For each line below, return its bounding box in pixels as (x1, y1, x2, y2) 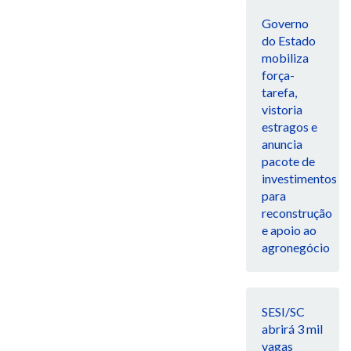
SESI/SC (261, 304, 305, 320)
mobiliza (261, 50, 309, 66)
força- (261, 67, 295, 83)
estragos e (261, 119, 317, 135)
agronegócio (261, 240, 330, 255)
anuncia (261, 136, 302, 152)
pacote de (261, 154, 315, 169)
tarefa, (261, 85, 297, 100)
